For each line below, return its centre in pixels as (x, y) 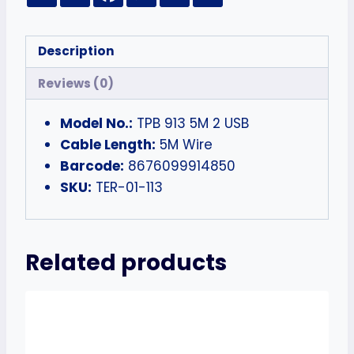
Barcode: (92, 166)
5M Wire (184, 145)
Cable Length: (107, 145)
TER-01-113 (127, 188)
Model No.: (96, 124)
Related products (126, 262)
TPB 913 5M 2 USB (190, 124)
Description (77, 51)
